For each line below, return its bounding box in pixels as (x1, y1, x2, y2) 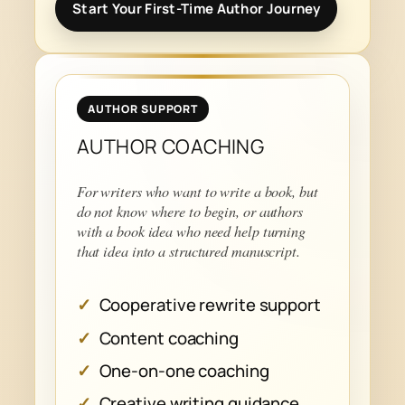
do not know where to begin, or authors (76, 201, 303, 221)
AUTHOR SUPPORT (87, 100, 199, 117)
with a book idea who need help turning (76, 221, 306, 240)
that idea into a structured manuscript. (76, 240, 300, 260)
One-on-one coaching (99, 358, 269, 382)
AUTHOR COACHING (76, 132, 265, 159)
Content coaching (99, 325, 239, 350)
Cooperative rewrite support (99, 293, 321, 317)
